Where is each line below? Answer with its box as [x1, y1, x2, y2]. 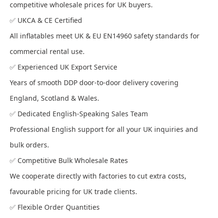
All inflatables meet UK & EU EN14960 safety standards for [10, 31, 200, 40]
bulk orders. [10, 140, 49, 149]
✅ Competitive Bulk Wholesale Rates [10, 156, 128, 165]
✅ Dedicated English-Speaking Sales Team [10, 109, 148, 118]
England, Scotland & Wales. [10, 93, 99, 103]
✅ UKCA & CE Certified [10, 16, 82, 25]
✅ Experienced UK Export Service [10, 62, 117, 72]
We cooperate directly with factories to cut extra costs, [10, 171, 186, 181]
